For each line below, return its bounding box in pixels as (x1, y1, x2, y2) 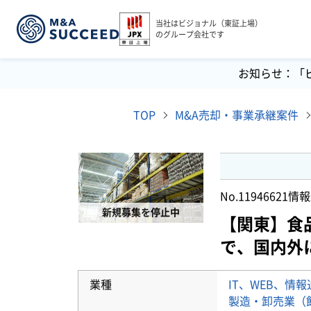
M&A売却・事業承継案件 (175, 110, 299, 121)
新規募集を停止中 (102, 208, 180, 218)
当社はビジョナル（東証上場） (155, 19, 262, 27)
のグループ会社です (155, 31, 224, 38)
